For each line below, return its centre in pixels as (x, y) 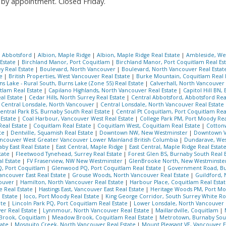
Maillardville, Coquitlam (188, 210)
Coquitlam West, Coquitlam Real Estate (150, 125)
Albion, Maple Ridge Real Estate (139, 55)
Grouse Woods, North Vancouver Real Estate (131, 175)
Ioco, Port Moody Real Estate (62, 196)
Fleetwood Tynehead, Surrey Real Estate (70, 154)
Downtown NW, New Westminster (144, 132)
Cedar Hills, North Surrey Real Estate (78, 97)
